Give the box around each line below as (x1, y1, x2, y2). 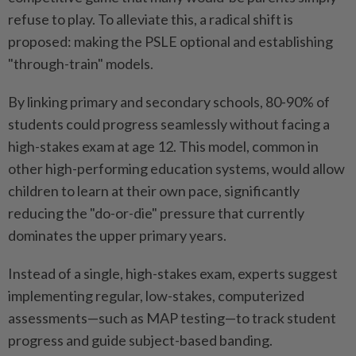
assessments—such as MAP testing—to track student (8, 309, 336, 327)
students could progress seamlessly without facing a (8, 115, 330, 133)
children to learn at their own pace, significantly (8, 182, 300, 200)
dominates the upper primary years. (8, 226, 226, 245)
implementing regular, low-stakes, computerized (8, 287, 304, 305)
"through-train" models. (8, 55, 153, 73)
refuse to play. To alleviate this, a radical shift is (8, 10, 293, 29)
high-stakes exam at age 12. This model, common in (8, 137, 319, 156)
